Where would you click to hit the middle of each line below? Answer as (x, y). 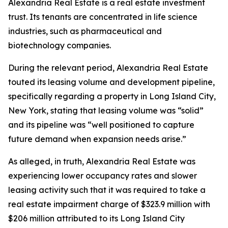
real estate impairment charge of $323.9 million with (109, 204)
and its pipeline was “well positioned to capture (101, 125)
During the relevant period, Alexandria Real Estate (108, 68)
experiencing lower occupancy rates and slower (103, 176)
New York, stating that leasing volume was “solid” (106, 110)
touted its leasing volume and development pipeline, (111, 82)
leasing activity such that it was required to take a (107, 190)
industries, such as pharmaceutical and (85, 31)
